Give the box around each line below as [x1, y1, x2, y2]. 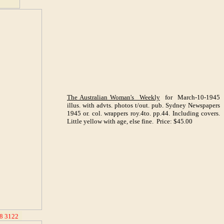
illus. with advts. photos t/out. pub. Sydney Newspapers [67, 101, 220, 109]
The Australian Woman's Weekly [67, 93, 160, 101]
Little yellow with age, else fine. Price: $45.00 [67, 117, 192, 125]
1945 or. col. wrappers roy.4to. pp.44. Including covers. [67, 109, 220, 117]
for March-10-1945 [159, 93, 220, 101]
